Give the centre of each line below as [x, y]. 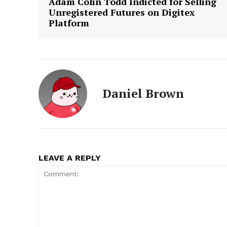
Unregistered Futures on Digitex [122, 12]
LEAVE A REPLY [70, 158]
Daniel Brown [143, 93]
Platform [69, 23]
